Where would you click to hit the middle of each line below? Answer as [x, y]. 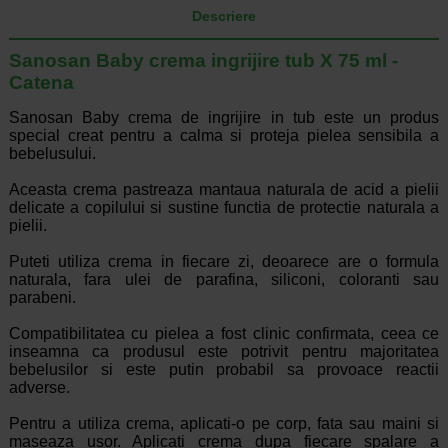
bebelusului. [52, 154]
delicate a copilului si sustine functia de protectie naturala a [224, 208]
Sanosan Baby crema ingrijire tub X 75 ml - [203, 61]
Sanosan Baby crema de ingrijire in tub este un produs [224, 118]
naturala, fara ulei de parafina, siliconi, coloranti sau [224, 280]
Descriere [224, 16]
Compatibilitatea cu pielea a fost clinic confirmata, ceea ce [224, 334]
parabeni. [42, 298]
